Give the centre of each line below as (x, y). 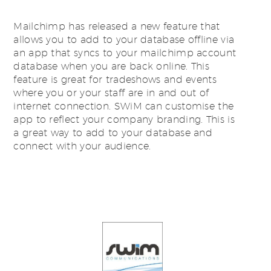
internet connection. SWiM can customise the (124, 106)
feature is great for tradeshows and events (115, 80)
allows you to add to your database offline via (124, 40)
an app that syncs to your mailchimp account (125, 53)
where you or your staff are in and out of (111, 93)
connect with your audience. (82, 146)
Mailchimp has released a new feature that (117, 26)
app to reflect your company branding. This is (124, 119)
